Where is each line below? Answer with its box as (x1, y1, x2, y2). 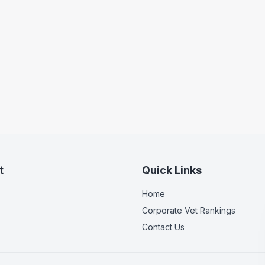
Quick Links (142, 164, 202, 176)
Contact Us (142, 222, 185, 232)
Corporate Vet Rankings (142, 205, 235, 215)
